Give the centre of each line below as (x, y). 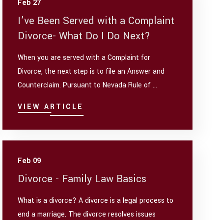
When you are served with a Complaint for (84, 58)
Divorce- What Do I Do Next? (84, 36)
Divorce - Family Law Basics (82, 179)
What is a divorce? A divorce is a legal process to (96, 201)
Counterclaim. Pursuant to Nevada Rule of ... (88, 85)
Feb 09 (29, 161)
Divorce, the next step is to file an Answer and (91, 72)
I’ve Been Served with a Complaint (96, 21)
